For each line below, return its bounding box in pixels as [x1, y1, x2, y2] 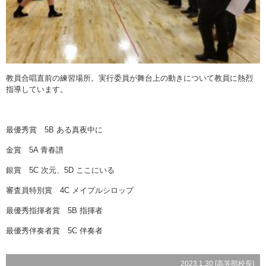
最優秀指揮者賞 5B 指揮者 [6, 205, 103, 215]
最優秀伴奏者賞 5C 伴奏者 [6, 226, 103, 235]
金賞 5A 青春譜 [6, 145, 64, 154]
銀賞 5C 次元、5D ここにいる [6, 165, 115, 175]
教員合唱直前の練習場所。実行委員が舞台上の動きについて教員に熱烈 [6, 73, 253, 83]
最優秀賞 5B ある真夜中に [6, 125, 103, 134]
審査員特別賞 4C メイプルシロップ [6, 185, 134, 195]
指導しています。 [6, 84, 68, 94]
